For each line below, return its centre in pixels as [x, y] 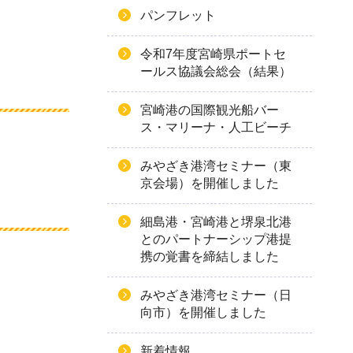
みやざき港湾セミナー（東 [216, 166]
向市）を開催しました [203, 312]
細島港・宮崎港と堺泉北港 [216, 222]
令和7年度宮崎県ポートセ [213, 54]
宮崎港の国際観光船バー [210, 110]
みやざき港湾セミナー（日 [216, 295]
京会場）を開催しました [210, 183]
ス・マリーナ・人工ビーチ [216, 127]
